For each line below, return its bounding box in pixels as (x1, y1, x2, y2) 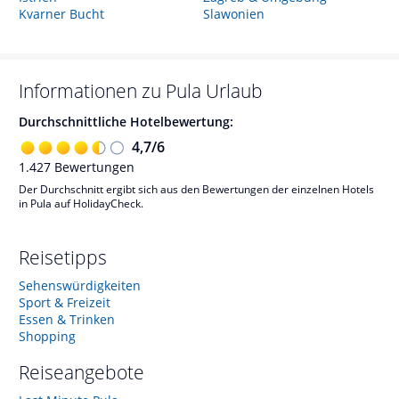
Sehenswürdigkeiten (19, 276, 141, 294)
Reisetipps (19, 244, 107, 270)
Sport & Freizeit (19, 293, 110, 311)
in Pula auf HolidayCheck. (19, 195, 143, 211)
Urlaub (206, 78, 263, 103)
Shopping (19, 327, 76, 345)
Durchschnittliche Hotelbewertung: (19, 113, 233, 130)
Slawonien (202, 5, 265, 22)
